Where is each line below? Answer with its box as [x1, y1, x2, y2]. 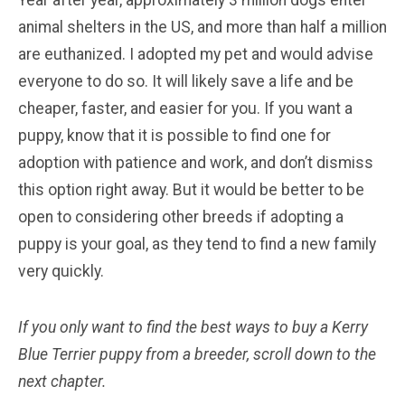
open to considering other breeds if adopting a [18, 207, 344, 226]
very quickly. [18, 261, 104, 280]
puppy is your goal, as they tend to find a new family [18, 234, 376, 253]
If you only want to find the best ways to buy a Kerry [18, 317, 368, 336]
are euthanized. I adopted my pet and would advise [18, 44, 373, 63]
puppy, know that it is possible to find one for [18, 126, 331, 145]
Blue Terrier [18, 344, 96, 363]
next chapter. [18, 372, 107, 391]
